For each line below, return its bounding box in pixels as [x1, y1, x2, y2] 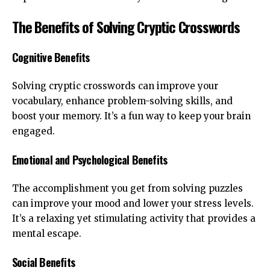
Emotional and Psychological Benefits [12, 151, 168, 168]
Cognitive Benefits [12, 49, 90, 65]
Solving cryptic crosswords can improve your [12, 80, 218, 92]
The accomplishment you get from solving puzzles [12, 183, 243, 195]
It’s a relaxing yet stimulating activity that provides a [12, 213, 256, 225]
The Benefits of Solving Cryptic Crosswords [12, 16, 240, 38]
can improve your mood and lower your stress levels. [12, 198, 254, 210]
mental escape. [12, 228, 81, 240]
